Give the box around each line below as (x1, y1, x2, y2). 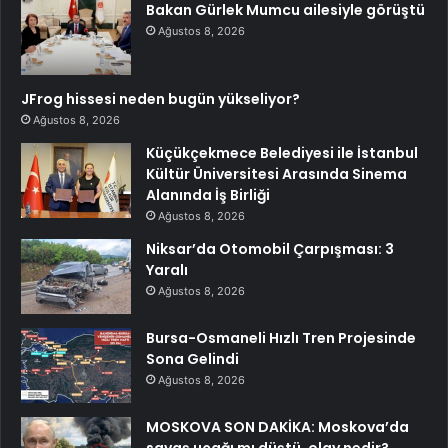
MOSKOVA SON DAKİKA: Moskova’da (146, 416, 409, 437)
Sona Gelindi (146, 348, 239, 369)
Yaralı (146, 259, 188, 280)
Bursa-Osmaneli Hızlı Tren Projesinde (146, 327, 416, 348)
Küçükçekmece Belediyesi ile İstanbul (146, 142, 418, 163)
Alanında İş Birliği (146, 184, 270, 205)
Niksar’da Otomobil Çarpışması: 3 (146, 238, 394, 259)
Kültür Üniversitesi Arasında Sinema (146, 163, 407, 184)
